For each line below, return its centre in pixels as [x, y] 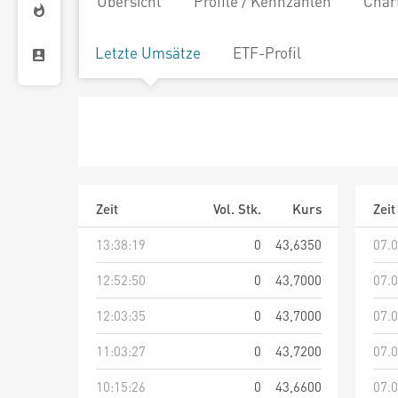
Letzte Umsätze [148, 52]
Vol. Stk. [237, 209]
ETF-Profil [267, 52]
